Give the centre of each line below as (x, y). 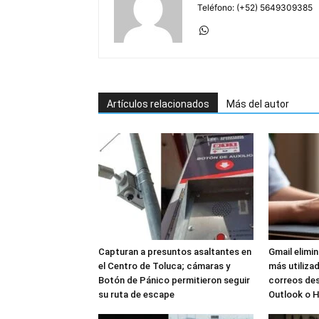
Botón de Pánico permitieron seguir (174, 280)
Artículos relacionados (158, 104)
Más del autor (258, 104)
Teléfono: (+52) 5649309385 (255, 7)
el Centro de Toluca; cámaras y (164, 266)
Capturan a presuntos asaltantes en (175, 252)
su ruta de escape (136, 294)
